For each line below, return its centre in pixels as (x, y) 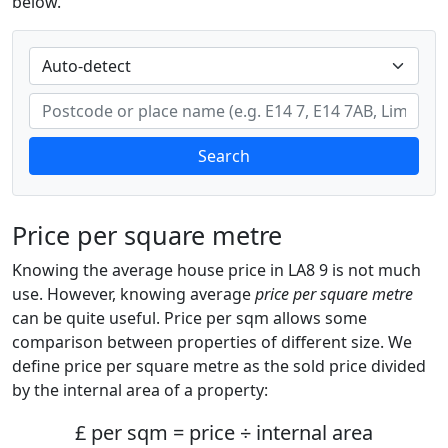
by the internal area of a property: (140, 390)
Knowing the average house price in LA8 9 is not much (216, 270)
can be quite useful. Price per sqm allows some (189, 318)
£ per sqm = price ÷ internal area (224, 432)
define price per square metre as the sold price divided (219, 366)
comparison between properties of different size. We (212, 342)
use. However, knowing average (133, 294)
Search (224, 156)
